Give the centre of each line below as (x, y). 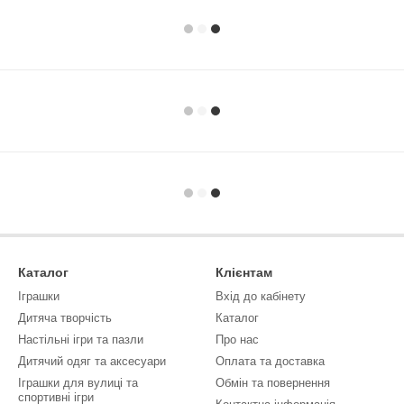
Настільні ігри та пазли (81, 340)
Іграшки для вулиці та (78, 383)
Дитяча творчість (65, 318)
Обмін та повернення (273, 383)
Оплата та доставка (270, 361)
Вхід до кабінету (261, 296)
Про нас (237, 340)
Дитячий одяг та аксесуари (92, 361)
